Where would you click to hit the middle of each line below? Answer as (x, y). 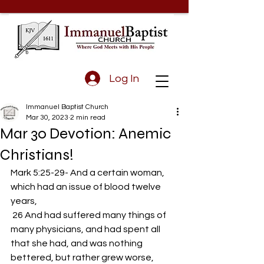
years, (24, 201)
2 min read (88, 118)
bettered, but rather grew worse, (82, 258)
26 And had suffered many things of (89, 215)
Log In (124, 78)
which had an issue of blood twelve (87, 187)
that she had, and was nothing (77, 243)
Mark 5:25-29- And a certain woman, (88, 173)
